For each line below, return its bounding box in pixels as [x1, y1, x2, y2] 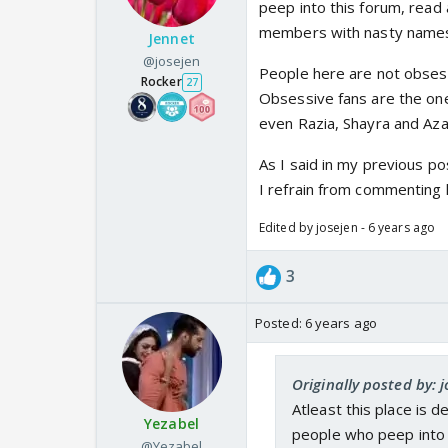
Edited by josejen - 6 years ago [259, 219, 436, 237]
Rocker [141, 73, 182, 91]
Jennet [148, 29, 195, 49]
